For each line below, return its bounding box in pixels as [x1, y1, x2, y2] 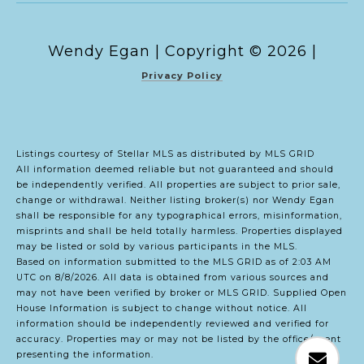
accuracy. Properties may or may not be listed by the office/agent [16, 333, 341, 344]
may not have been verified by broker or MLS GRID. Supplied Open [16, 287, 347, 298]
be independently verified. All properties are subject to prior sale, [16, 179, 340, 190]
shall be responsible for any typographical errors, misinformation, [16, 210, 342, 221]
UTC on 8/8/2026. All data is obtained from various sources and [16, 271, 329, 283]
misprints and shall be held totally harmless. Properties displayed [16, 225, 343, 236]
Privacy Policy [141, 69, 223, 81]
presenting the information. [16, 349, 154, 360]
